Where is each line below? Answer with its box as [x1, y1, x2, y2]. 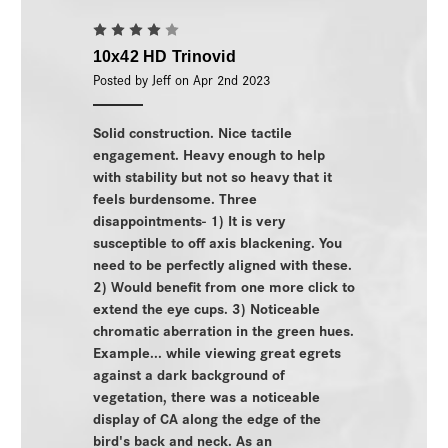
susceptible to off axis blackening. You [92, 230, 342, 252]
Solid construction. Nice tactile [92, 120, 292, 142]
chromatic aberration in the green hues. [92, 318, 354, 340]
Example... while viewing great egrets [92, 340, 341, 362]
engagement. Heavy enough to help [92, 142, 325, 164]
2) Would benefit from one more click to [92, 274, 355, 296]
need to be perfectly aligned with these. [92, 252, 352, 274]
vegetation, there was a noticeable [92, 384, 320, 406]
